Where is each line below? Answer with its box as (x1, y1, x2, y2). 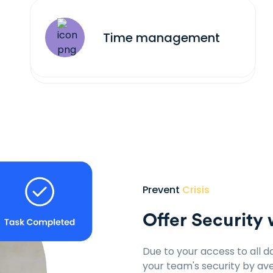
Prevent (143, 182, 180, 197)
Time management (102, 29, 220, 46)
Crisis (180, 182, 210, 197)
